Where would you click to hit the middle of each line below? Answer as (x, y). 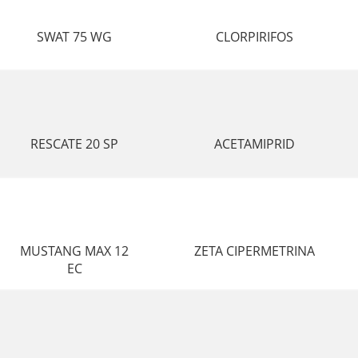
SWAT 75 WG (75, 37)
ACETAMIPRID (254, 144)
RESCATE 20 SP (75, 144)
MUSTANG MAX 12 (75, 251)
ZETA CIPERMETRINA (254, 251)
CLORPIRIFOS (254, 37)
